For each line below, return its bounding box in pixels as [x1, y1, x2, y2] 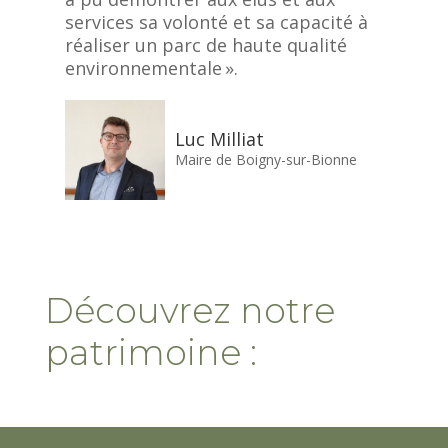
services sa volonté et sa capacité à [64, 10, 368, 34]
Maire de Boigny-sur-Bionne [174, 149, 357, 169]
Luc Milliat [174, 126, 264, 151]
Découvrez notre [44, 289, 335, 332]
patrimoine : [44, 331, 257, 374]
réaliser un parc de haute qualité [64, 33, 347, 57]
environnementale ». [64, 56, 238, 80]
